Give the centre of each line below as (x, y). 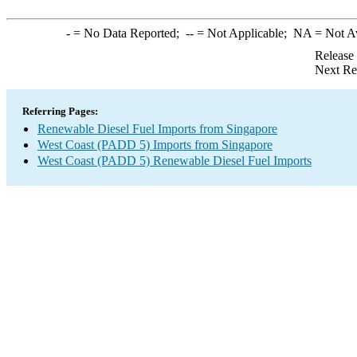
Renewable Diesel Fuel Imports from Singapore (157, 129)
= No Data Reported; (127, 33)
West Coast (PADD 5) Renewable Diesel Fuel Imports (175, 161)
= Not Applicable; (243, 33)
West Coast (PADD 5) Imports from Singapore (155, 145)
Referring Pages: (60, 111)
